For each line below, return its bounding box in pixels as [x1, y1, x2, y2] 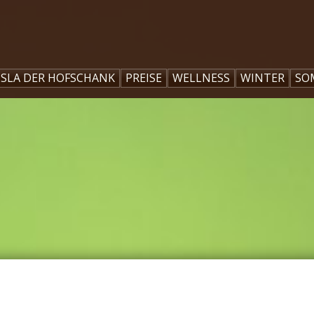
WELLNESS [172, 70, 230, 86]
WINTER [240, 70, 285, 86]
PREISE [125, 70, 162, 86]
